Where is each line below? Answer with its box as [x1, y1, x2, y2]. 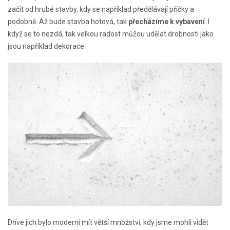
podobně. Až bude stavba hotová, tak [8, 17, 128, 26]
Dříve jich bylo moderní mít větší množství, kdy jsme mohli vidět [8, 218, 208, 227]
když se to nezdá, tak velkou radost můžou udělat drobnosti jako [8, 29, 214, 38]
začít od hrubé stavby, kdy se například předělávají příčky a [8, 5, 194, 13]
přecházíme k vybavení [128, 17, 205, 26]
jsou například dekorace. [8, 42, 86, 50]
